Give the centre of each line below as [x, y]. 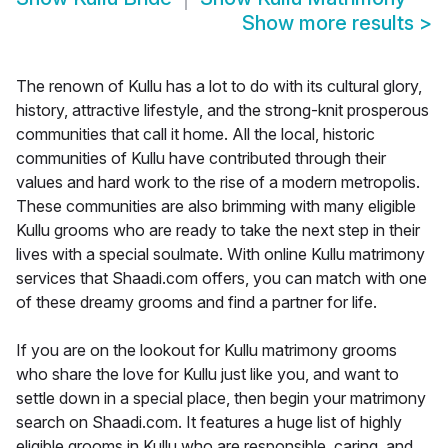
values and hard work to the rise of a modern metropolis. [218, 182]
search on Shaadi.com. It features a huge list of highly [209, 422]
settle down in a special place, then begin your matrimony [221, 398]
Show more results [330, 23]
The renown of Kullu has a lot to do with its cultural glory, [219, 86]
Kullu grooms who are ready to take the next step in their [218, 230]
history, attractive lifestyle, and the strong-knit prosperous [222, 110]
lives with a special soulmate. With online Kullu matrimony [220, 254]
